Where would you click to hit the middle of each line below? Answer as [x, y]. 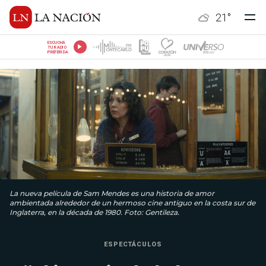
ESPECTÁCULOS [133, 245]
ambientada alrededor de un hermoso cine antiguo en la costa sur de [132, 203]
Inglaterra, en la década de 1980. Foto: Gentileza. [94, 213]
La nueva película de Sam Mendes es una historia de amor [112, 194]
